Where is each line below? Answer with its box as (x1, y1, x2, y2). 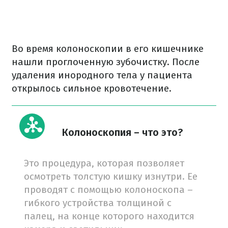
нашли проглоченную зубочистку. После (12, 56, 199, 68)
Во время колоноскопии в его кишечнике (12, 43, 204, 54)
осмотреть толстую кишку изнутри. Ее (24, 170, 197, 182)
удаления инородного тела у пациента (12, 69, 192, 81)
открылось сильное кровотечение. (12, 82, 172, 94)
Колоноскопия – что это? (62, 126, 183, 138)
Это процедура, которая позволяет (24, 157, 184, 169)
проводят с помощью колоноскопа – (24, 184, 193, 195)
